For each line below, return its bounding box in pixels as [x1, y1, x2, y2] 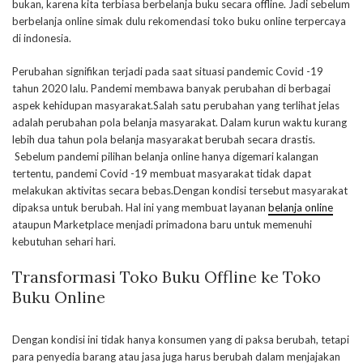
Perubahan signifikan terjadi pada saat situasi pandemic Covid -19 [12, 65, 323, 78]
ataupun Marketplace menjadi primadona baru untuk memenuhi [12, 218, 312, 231]
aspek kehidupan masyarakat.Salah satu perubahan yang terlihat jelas [12, 99, 340, 112]
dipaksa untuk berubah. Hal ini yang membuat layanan [12, 201, 268, 214]
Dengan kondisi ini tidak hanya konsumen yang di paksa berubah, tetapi [12, 333, 349, 346]
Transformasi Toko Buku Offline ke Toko [12, 267, 321, 287]
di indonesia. [12, 32, 71, 45]
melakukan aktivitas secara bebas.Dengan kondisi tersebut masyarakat [12, 184, 348, 197]
